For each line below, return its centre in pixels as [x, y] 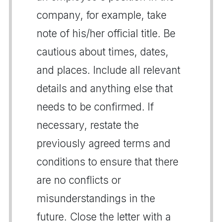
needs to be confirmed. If [95, 107]
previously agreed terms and [104, 143]
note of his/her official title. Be [106, 33]
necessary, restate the [88, 125]
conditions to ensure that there [108, 162]
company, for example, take [102, 15]
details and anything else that [105, 88]
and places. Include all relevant [109, 70]
